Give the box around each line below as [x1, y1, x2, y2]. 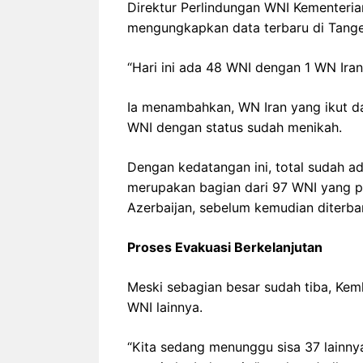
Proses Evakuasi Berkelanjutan [127, 238, 322, 255]
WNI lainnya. [127, 298, 203, 315]
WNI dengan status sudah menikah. [127, 118, 342, 135]
